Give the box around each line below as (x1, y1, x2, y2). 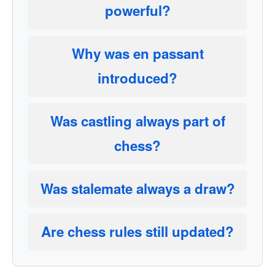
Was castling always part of (50, 111, 225, 131)
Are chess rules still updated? (41, 222, 234, 241)
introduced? (98, 68, 177, 88)
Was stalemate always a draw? (40, 179, 235, 198)
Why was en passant (71, 44, 204, 63)
